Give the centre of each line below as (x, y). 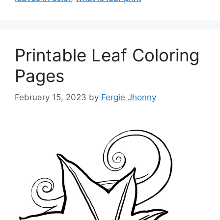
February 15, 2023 (51, 97)
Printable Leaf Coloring (107, 55)
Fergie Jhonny (129, 97)
